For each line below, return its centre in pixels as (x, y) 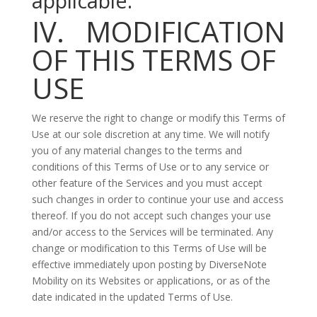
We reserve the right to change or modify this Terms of (158, 118)
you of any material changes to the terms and (137, 150)
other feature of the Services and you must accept (147, 183)
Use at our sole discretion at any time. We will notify (150, 134)
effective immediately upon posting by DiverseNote (149, 264)
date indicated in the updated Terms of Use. (132, 297)
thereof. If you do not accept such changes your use (151, 215)
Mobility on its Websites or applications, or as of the (151, 281)
